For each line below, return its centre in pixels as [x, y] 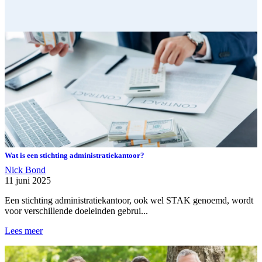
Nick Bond [25, 170]
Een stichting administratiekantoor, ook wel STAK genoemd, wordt [129, 201]
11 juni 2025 [28, 181]
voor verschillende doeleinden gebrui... [76, 211]
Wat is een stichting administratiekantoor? [75, 156]
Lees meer [24, 231]
